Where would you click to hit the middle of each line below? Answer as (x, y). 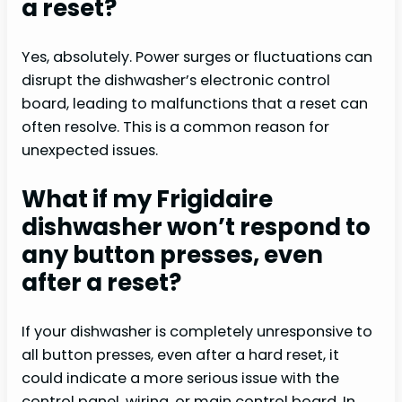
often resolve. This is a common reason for (175, 127)
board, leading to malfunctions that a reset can (195, 104)
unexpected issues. (90, 151)
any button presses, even (172, 255)
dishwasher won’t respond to (196, 227)
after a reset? (101, 283)
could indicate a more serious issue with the (180, 379)
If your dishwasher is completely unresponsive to (197, 332)
